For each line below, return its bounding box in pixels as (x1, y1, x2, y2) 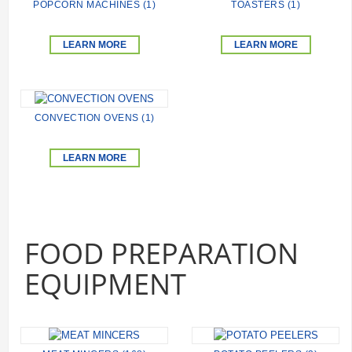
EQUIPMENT (24, 264, 186, 303)
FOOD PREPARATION (24, 233, 299, 273)
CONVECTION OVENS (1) (34, 112, 155, 123)
